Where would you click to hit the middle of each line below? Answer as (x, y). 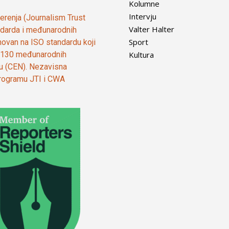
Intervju (143, 17)
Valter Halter (152, 29)
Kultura (141, 55)
